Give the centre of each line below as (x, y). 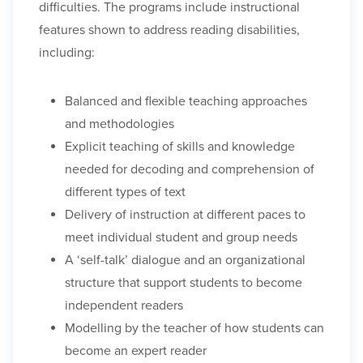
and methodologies (120, 124)
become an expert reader (136, 351)
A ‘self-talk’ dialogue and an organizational (185, 261)
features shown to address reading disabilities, (169, 30)
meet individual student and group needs (181, 238)
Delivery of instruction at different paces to (185, 215)
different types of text (125, 192)
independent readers (124, 306)
